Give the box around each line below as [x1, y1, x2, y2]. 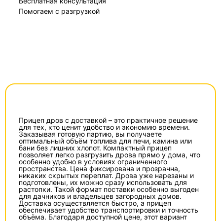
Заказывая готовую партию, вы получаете [19, 129, 162, 138]
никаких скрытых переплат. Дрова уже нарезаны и [19, 171, 194, 180]
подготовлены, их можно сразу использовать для [19, 178, 187, 186]
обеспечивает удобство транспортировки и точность [19, 205, 198, 214]
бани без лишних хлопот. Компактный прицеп [19, 143, 172, 152]
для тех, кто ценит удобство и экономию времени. [19, 122, 190, 131]
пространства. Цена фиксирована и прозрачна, [19, 164, 180, 173]
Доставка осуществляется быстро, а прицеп [19, 198, 171, 207]
